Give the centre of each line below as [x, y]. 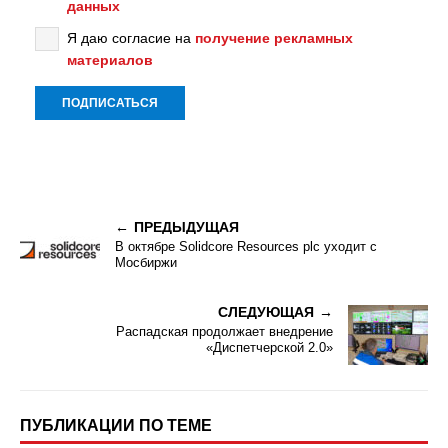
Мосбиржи [146, 262]
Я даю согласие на [131, 38]
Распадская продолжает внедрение [224, 331]
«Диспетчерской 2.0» [269, 347]
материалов [110, 60]
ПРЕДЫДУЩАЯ [186, 227]
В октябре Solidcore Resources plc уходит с [246, 246]
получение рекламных [274, 38]
